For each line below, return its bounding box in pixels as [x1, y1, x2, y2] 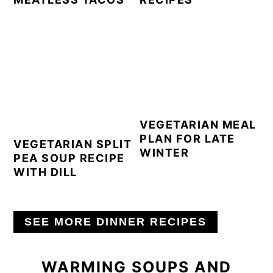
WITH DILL [13, 165, 77, 179]
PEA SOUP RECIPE [13, 151, 125, 165]
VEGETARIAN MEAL [140, 118, 257, 131]
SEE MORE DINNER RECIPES [24, 215, 207, 228]
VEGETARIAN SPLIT [13, 137, 132, 151]
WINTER [140, 146, 190, 159]
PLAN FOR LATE [140, 132, 235, 145]
